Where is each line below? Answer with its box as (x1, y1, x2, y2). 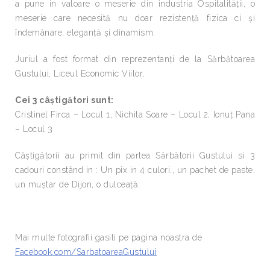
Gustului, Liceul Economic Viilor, (15, 69, 145, 78)
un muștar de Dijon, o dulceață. (15, 180, 140, 189)
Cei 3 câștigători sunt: (15, 95, 114, 105)
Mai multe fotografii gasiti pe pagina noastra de (15, 233, 202, 242)
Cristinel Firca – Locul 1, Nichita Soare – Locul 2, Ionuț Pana (15, 110, 255, 119)
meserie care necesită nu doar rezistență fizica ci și (15, 13, 255, 23)
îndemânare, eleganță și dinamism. (15, 28, 155, 37)
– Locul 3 (15, 124, 53, 134)
